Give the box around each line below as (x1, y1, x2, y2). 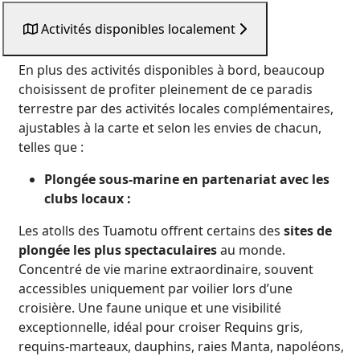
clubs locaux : (44, 190, 131, 207)
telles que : (18, 138, 84, 156)
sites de (284, 222, 332, 239)
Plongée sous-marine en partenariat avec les (44, 170, 329, 188)
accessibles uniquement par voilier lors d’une (18, 280, 292, 297)
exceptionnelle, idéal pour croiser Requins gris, (18, 318, 303, 336)
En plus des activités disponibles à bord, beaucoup (18, 61, 325, 79)
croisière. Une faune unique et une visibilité (18, 299, 281, 317)
